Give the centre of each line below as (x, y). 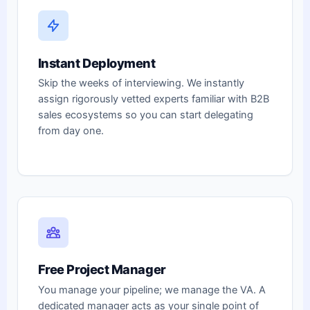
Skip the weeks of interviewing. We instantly (141, 83)
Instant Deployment (97, 63)
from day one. (71, 130)
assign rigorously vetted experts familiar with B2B (153, 99)
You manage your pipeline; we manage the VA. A (152, 290)
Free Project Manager (102, 270)
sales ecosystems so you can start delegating (145, 115)
